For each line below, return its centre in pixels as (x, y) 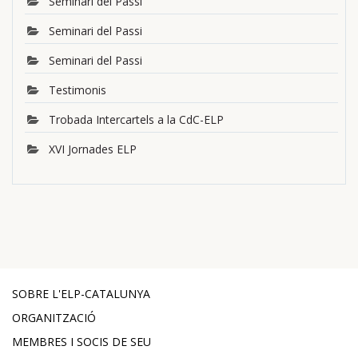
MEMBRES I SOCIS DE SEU (82, 342)
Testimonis (78, 90)
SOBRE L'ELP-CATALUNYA (81, 294)
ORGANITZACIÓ (54, 318)
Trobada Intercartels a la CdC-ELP (136, 120)
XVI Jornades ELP (93, 149)
